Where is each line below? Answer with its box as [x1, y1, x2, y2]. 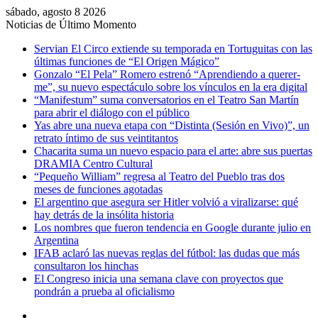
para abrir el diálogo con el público [34, 106, 190, 119]
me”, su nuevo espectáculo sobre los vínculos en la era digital [34, 81, 307, 93]
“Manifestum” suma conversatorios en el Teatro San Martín [34, 94, 299, 106]
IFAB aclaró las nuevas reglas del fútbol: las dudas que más [34, 247, 300, 259]
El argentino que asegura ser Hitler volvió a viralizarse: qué [34, 196, 298, 208]
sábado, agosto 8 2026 [6, 6, 106, 18]
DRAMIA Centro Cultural [34, 158, 153, 170]
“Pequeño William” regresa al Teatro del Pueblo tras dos [34, 170, 285, 182]
